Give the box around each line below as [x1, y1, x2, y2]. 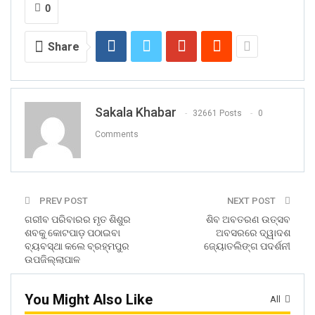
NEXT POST [227, 195, 278, 207]
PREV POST [37, 195, 88, 207]
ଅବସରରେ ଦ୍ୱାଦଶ [216, 227, 290, 239]
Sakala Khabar [95, 105, 176, 120]
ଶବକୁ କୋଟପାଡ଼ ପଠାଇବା [25, 227, 120, 239]
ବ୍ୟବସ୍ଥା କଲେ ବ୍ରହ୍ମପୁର [25, 240, 129, 252]
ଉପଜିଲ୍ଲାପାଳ [25, 254, 80, 266]
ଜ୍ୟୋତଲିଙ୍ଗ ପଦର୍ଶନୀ [204, 240, 290, 252]
